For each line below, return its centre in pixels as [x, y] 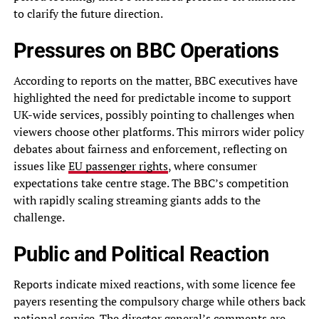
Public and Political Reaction [141, 255]
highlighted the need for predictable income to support [152, 98]
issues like [41, 166]
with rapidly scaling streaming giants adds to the [137, 200]
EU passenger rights [118, 166]
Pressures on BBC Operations [146, 51]
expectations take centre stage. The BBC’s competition [151, 183]
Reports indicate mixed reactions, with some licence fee [154, 284]
